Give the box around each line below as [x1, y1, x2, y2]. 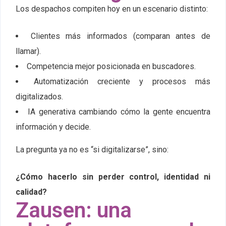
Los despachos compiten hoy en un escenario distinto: [16, 4, 208, 14]
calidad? [16, 187, 47, 197]
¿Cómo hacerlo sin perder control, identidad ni [16, 172, 210, 182]
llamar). [16, 46, 41, 56]
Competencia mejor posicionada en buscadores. [27, 62, 196, 72]
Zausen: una [16, 198, 132, 223]
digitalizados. [16, 92, 63, 102]
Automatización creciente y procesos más [34, 77, 210, 87]
